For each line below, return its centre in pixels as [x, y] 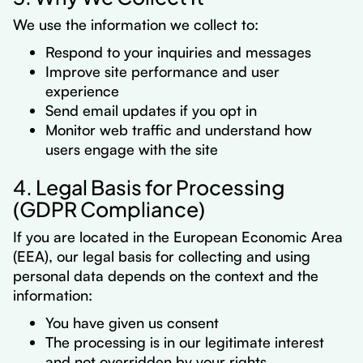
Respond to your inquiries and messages [178, 52]
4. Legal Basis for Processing [149, 186]
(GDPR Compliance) [109, 207]
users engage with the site [132, 149]
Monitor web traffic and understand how [179, 130]
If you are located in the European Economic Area [178, 237]
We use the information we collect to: [136, 24]
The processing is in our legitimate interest [185, 342]
